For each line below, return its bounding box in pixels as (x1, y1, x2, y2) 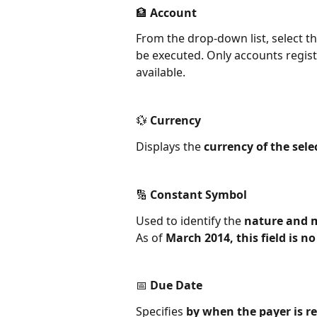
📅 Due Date (136, 277, 202, 294)
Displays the (136, 138, 204, 154)
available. (136, 64, 185, 81)
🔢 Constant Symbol (136, 186, 247, 202)
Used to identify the (136, 212, 244, 229)
